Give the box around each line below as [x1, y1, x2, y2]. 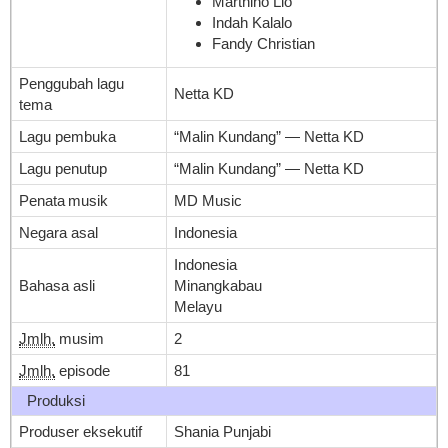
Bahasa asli [19, 276, 95, 294]
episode [55, 361, 110, 379]
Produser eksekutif [19, 422, 142, 440]
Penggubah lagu [19, 74, 124, 92]
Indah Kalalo [211, 14, 292, 32]
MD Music [174, 191, 242, 209]
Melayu [174, 297, 222, 315]
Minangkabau [174, 276, 262, 294]
